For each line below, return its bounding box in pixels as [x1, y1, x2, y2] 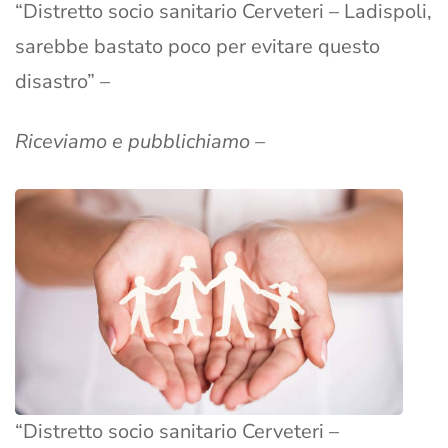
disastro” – [15, 68, 110, 96]
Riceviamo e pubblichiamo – [15, 128, 265, 156]
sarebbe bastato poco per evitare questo [15, 33, 380, 61]
